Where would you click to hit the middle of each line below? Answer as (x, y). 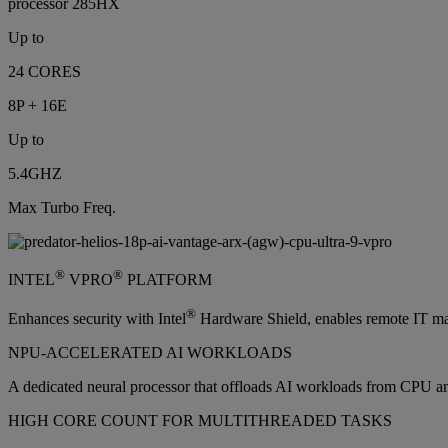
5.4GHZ (35, 174)
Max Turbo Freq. (62, 208)
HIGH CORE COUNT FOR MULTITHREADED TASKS (200, 421)
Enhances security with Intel (97, 319)
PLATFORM (167, 280)
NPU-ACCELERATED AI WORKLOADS (150, 353)
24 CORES (44, 72)
